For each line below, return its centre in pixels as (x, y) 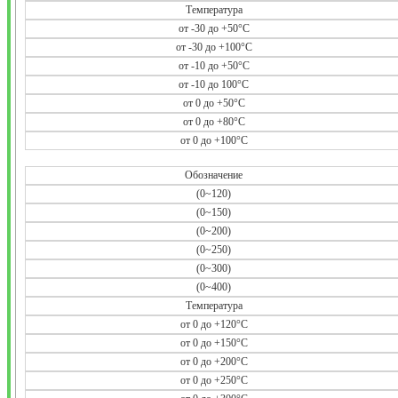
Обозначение (214, 175)
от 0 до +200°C (214, 361)
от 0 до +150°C (214, 342)
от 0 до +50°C (214, 103)
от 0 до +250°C (214, 380)
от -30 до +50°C (214, 28)
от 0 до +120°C (214, 324)
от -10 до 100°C (214, 84)
